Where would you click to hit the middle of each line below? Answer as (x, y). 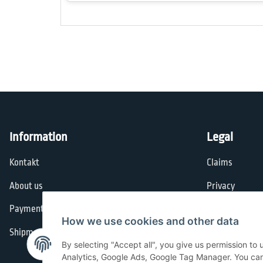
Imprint (221, 232)
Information (38, 137)
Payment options (42, 209)
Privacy (221, 186)
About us (26, 186)
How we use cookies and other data (150, 221)
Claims (220, 163)
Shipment (28, 232)
